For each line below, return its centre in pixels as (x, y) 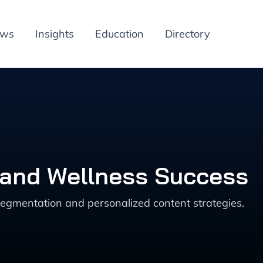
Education (119, 34)
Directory (188, 34)
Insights (55, 34)
